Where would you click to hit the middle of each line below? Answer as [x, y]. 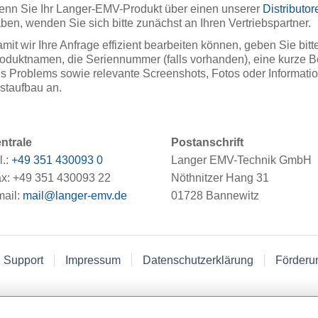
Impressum [93, 261]
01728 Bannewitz [215, 195]
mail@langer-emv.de [75, 195]
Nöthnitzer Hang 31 [220, 177]
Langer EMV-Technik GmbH [241, 160]
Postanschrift [207, 142]
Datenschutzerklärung [198, 261]
